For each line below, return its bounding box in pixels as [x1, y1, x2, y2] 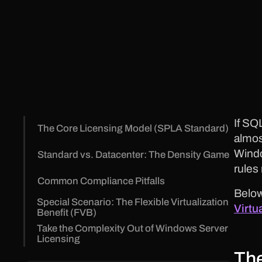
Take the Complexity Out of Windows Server [37, 222, 229, 234]
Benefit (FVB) [37, 206, 97, 218]
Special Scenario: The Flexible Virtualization [37, 196, 229, 208]
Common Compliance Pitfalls [37, 175, 165, 187]
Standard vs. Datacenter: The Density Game [37, 149, 229, 161]
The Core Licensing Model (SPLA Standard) [37, 123, 229, 135]
